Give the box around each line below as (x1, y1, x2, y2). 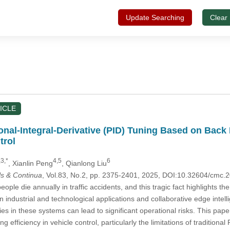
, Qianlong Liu (61, 159, 107, 167)
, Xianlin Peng (8, 159, 53, 167)
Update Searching (125, 13, 184, 22)
